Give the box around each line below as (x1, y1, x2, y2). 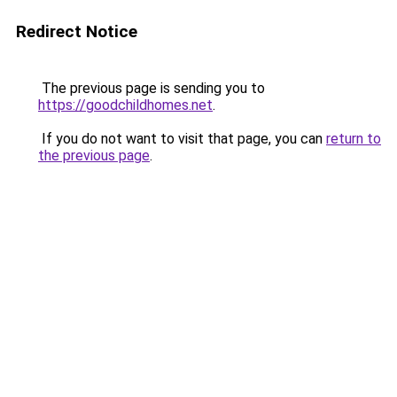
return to (326, 130, 381, 147)
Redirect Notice (16, 21, 137, 42)
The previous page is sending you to (38, 80, 265, 97)
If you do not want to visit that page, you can (38, 130, 326, 147)
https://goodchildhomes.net (38, 97, 213, 113)
